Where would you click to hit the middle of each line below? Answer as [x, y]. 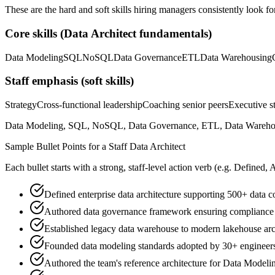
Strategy [21, 105]
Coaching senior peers [185, 105]
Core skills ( [34, 33]
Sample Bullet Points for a [57, 147]
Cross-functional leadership [90, 105]
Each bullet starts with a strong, [67, 168]
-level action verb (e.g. [188, 168]
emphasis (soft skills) [81, 81]
